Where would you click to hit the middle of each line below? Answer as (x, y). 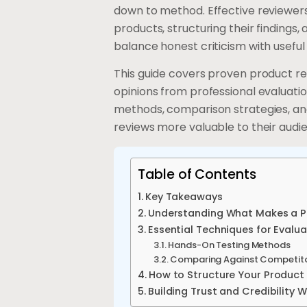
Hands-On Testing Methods (229, 245)
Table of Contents (197, 174)
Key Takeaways (184, 196)
